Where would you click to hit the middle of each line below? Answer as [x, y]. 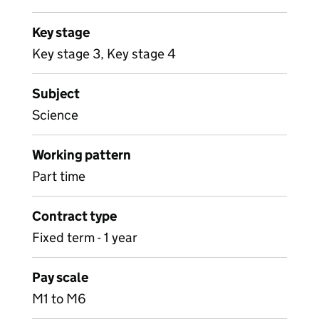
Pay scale [60, 277]
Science [55, 115]
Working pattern [82, 155]
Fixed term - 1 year [85, 237]
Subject [56, 94]
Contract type [74, 216]
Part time [59, 176]
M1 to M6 [59, 299]
